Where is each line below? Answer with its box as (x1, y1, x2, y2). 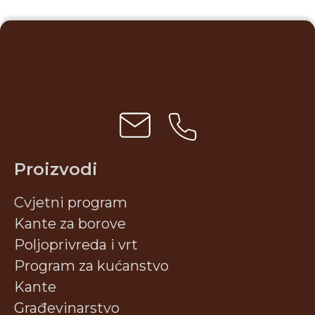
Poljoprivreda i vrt (14, 236, 138, 253)
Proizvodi (14, 158, 98, 179)
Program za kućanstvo (14, 257, 169, 274)
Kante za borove (14, 214, 126, 232)
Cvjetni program (14, 193, 127, 211)
